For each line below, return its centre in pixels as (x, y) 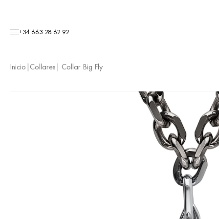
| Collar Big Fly (79, 67)
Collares (43, 67)
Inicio (18, 67)
